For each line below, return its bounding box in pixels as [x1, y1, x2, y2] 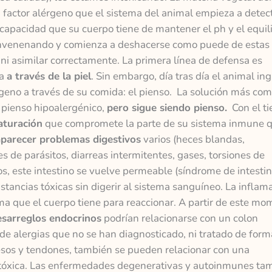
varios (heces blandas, [140, 132, 245, 147]
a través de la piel [6, 69, 91, 84]
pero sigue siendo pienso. [106, 101, 227, 115]
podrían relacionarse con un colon [101, 211, 258, 226]
